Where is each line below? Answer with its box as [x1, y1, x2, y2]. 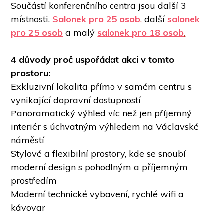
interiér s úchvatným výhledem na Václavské [11, 121, 199, 133]
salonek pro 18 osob [97, 27, 184, 39]
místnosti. [11, 13, 53, 25]
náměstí [11, 134, 47, 146]
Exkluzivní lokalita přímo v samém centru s [11, 81, 192, 93]
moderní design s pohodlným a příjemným [11, 161, 188, 173]
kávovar [11, 202, 48, 214]
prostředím [11, 175, 57, 187]
